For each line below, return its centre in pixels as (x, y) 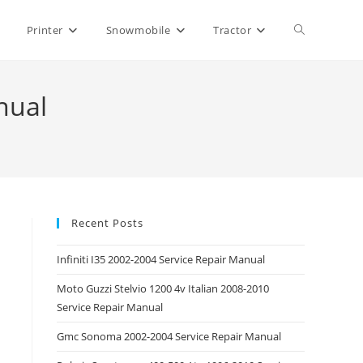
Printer (45, 30)
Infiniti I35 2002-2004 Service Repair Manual (161, 259)
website (315, 90)
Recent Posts (107, 223)
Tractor (233, 30)
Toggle (312, 30)
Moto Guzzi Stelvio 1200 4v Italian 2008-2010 (163, 288)
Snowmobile (138, 30)
